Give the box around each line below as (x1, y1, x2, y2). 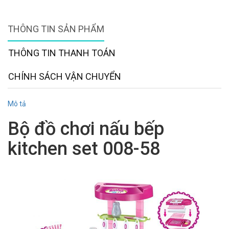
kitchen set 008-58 (8, 138, 160, 160)
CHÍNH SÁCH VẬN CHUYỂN (8, 71, 121, 82)
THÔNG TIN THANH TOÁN (8, 48, 116, 59)
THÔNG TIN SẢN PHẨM (8, 24, 104, 35)
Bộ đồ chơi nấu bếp (8, 118, 164, 140)
